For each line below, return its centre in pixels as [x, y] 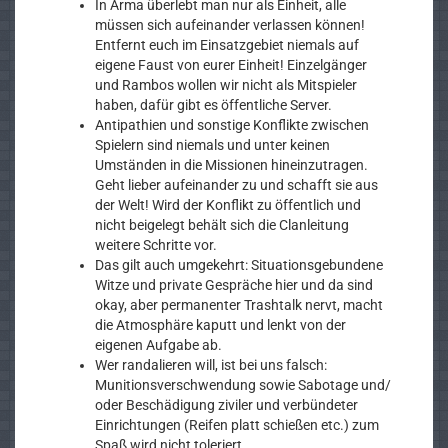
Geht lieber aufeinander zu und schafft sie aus [236, 185]
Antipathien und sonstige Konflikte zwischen [232, 125]
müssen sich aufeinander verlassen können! [230, 25]
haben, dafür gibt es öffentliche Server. [213, 105]
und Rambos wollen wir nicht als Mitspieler [226, 85]
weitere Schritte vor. [156, 245]
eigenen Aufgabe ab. [158, 345]
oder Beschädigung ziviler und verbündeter [226, 405]
